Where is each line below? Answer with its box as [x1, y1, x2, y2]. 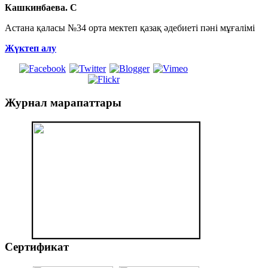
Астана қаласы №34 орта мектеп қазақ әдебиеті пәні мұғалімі [5, 22, 255, 33]
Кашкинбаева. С [5, 2, 77, 13]
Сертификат [5, 240, 69, 254]
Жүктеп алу [5, 42, 56, 53]
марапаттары [47, 96, 121, 109]
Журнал [5, 96, 47, 109]
